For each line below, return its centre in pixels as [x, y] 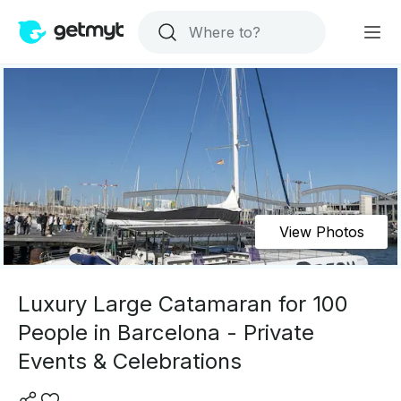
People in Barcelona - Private [166, 333]
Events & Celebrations [130, 361]
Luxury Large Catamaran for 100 [183, 304]
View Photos [321, 232]
